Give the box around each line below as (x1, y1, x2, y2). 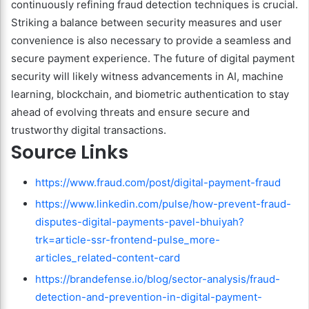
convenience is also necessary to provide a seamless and (11, 33, 291, 47)
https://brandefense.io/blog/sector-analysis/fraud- (35, 272, 280, 286)
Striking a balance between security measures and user (11, 15, 282, 29)
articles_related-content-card (35, 251, 180, 265)
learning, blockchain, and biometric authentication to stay (11, 87, 289, 101)
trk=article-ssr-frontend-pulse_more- (35, 233, 220, 247)
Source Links (11, 139, 128, 165)
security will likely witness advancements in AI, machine (11, 69, 283, 83)
